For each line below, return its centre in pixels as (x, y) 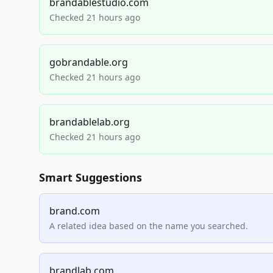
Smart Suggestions (90, 177)
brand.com (75, 211)
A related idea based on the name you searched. (149, 226)
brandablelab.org (90, 122)
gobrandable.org (89, 62)
